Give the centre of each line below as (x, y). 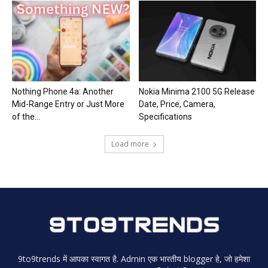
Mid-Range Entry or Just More (68, 104)
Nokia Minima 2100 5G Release (197, 91)
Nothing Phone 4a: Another (63, 91)
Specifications (165, 116)
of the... (26, 116)
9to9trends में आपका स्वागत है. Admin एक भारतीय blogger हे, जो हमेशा (134, 258)
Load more (130, 144)
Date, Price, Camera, (177, 104)
